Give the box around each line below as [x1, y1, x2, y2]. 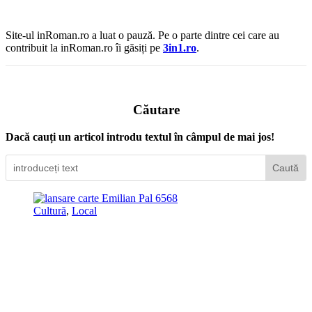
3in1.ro [163, 42, 196, 54]
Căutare [132, 102, 180, 117]
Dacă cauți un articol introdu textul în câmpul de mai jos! [6, 130, 274, 143]
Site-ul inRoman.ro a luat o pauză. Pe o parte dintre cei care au [6, 29, 279, 41]
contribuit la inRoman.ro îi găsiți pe [6, 42, 163, 54]
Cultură [33, 204, 66, 217]
